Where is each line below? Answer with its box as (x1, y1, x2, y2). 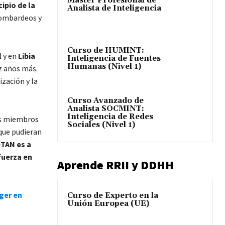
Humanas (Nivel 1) (67, 61, 141, 71)
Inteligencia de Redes (67, 111, 153, 122)
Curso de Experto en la (67, 190, 158, 200)
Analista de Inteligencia (67, 3, 161, 13)
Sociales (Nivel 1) (67, 120, 135, 130)
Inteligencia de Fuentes (67, 53, 161, 63)
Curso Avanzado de (67, 95, 144, 105)
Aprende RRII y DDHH (57, 157, 174, 173)
